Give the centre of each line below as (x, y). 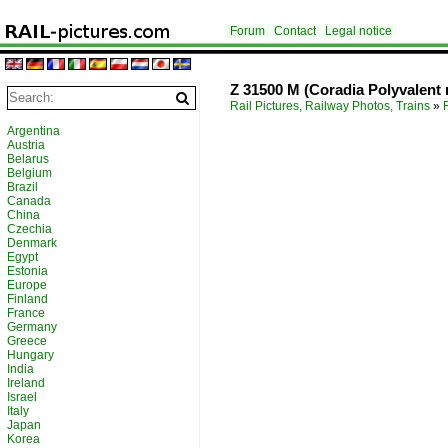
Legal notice (358, 31)
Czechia (29, 229)
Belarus (28, 159)
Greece (27, 341)
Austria (26, 145)
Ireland (26, 383)
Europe (27, 285)
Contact (295, 31)
